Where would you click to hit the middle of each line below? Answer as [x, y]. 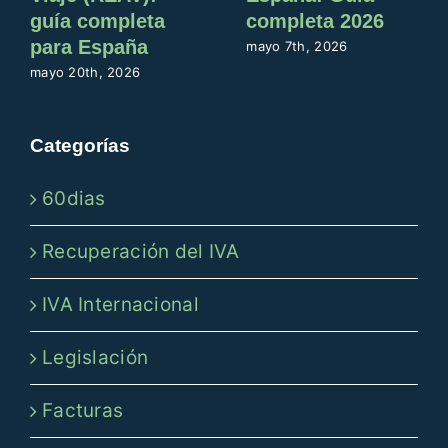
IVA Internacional [120, 304]
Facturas [82, 410]
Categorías [79, 146]
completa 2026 [315, 21]
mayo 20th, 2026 [85, 71]
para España [88, 47]
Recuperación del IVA [140, 251]
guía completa [97, 21]
